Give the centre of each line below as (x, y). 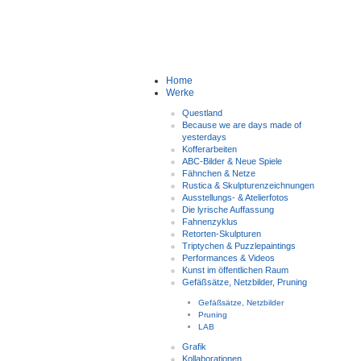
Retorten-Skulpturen (222, 234)
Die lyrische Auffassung (228, 210)
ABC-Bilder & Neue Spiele (232, 162)
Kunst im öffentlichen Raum (235, 270)
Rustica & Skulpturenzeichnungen (248, 186)
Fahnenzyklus (210, 222)
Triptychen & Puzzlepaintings (239, 246)
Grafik (194, 347)
